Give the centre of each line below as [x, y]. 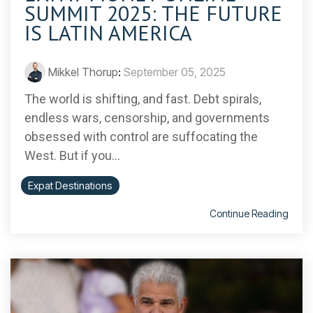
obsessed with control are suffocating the [141, 137]
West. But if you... [72, 156]
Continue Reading [249, 214]
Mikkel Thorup [83, 72]
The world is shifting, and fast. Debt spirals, [143, 99]
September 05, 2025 [175, 72]
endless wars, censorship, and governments [147, 118]
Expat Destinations [70, 186]
